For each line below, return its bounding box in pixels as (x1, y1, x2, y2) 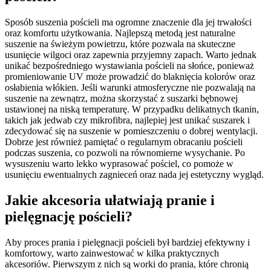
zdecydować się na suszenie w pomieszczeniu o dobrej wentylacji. (5, 126, 258, 137)
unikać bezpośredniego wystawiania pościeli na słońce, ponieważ (5, 60, 254, 71)
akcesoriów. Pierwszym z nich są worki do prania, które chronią (5, 258, 249, 269)
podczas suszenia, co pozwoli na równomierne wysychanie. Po (5, 148, 245, 158)
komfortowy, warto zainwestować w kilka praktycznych (5, 247, 219, 258)
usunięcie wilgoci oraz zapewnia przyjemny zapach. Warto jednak (5, 50, 256, 60)
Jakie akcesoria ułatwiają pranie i (5, 192, 215, 208)
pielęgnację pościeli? (5, 208, 132, 224)
